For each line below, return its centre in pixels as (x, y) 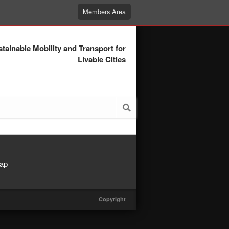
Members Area (104, 12)
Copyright (112, 199)
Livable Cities (102, 59)
